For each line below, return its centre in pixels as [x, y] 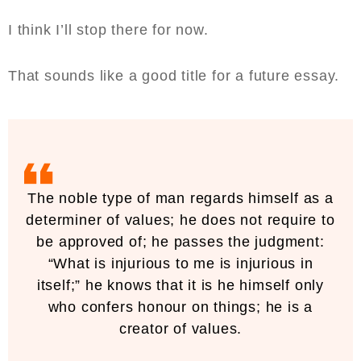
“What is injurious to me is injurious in [180, 264]
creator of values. [180, 329]
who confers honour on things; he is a [180, 307]
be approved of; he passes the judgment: [180, 242]
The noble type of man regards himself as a [180, 199]
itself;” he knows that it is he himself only [180, 286]
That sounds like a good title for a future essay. [176, 76]
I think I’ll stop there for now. [111, 30]
